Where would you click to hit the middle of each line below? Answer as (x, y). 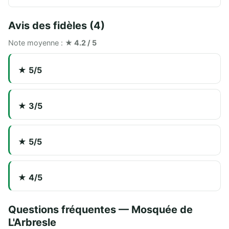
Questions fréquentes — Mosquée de (100, 209)
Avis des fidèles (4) (56, 26)
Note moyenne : (37, 43)
